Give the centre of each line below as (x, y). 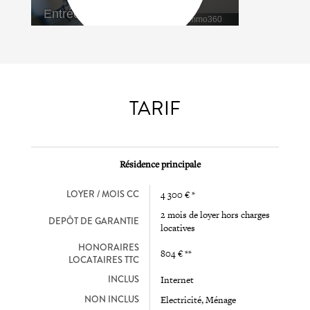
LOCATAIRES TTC (103, 260)
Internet (177, 280)
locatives (177, 228)
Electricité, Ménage (198, 300)
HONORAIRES (108, 247)
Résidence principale (160, 164)
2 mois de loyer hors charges (215, 215)
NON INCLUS (111, 299)
